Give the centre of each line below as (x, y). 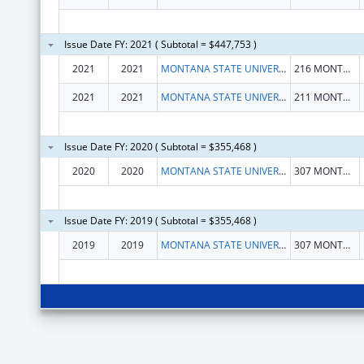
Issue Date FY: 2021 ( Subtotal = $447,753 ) (160, 44)
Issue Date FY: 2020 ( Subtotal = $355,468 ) (160, 146)
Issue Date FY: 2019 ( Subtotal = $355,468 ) (160, 220)
